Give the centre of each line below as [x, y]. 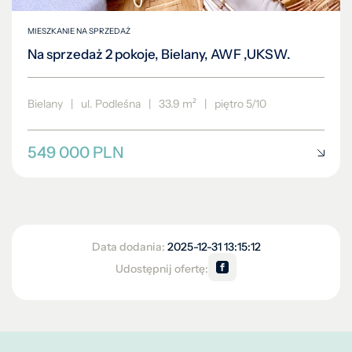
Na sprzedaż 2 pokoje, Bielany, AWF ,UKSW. [159, 55]
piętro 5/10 [240, 104]
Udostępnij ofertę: [162, 268]
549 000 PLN [76, 153]
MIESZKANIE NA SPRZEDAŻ [79, 31]
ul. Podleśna [111, 104]
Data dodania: [129, 247]
